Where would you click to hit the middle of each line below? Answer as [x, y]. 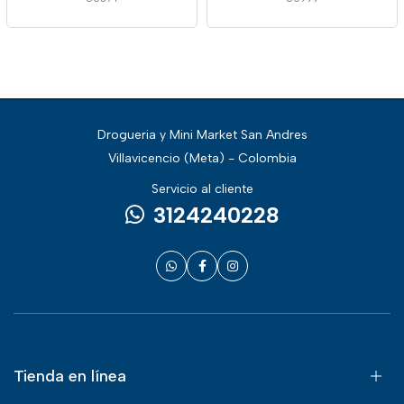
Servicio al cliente [202, 189]
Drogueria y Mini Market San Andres [202, 135]
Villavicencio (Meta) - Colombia [202, 158]
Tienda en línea [70, 376]
